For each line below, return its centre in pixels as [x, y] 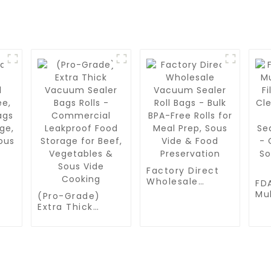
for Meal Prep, [182, 225]
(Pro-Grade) [69, 196]
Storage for [67, 261]
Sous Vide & [176, 236]
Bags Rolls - [67, 229]
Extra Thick [65, 207]
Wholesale [172, 181]
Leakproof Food [77, 250]
